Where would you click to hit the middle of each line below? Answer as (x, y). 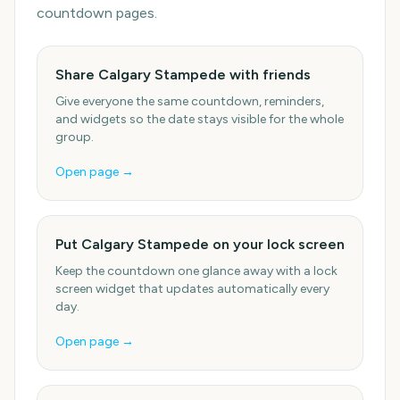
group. (75, 137)
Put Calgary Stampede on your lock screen (200, 244)
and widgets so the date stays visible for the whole (200, 119)
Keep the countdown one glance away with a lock (196, 271)
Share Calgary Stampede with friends (183, 75)
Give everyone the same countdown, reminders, (190, 101)
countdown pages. (97, 13)
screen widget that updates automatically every (192, 289)
